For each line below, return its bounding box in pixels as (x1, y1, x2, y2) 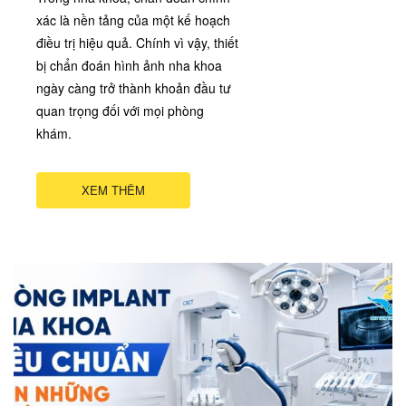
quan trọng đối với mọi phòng (36, 101, 204, 121)
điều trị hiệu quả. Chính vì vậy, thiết (36, 34, 238, 53)
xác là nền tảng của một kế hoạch (36, 11, 230, 30)
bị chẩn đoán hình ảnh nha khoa (36, 56, 222, 75)
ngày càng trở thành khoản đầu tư (36, 79, 231, 98)
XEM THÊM (82, 181, 145, 199)
